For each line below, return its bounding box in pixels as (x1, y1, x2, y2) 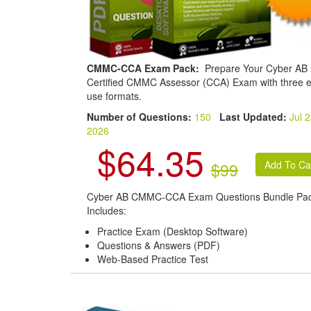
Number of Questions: (86, 109, 194, 124)
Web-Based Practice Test (96, 251, 208, 266)
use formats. (86, 88, 142, 103)
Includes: (86, 203, 126, 217)
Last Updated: (219, 109, 287, 124)
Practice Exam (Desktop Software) (96, 224, 248, 238)
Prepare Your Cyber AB (201, 60, 308, 75)
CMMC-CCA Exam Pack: (86, 60, 202, 75)
